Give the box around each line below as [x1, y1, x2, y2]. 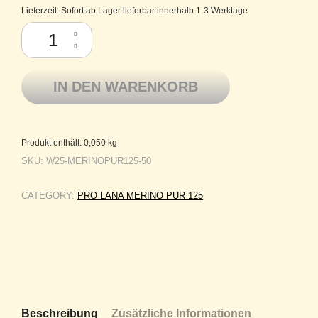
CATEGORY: [21, 190, 77, 202]
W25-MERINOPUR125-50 [46, 155, 151, 167]
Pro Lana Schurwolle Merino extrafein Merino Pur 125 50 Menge [21, 23, 283, 34]
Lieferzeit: [21, 6, 61, 16]
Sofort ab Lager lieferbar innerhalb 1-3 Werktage [61, 6, 248, 16]
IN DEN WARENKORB [53, 79, 198, 95]
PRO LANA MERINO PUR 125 [77, 190, 203, 202]
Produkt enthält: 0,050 [21, 138, 108, 148]
